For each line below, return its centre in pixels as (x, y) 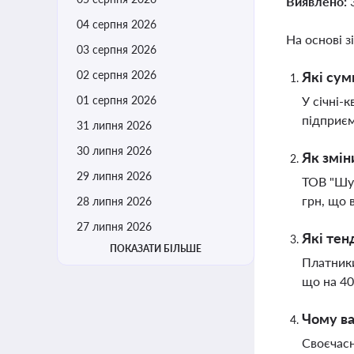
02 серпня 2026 (117, 75)
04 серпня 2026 (117, 24)
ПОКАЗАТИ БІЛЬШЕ (156, 249)
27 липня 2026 (114, 226)
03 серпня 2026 (117, 49)
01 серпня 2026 (117, 100)
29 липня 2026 (114, 176)
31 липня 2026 (114, 125)
